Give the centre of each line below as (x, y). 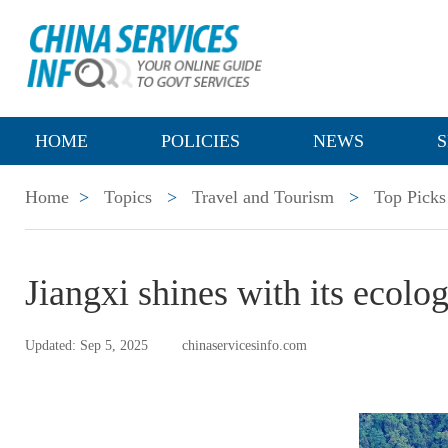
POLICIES (200, 141)
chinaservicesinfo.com (244, 345)
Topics (128, 197)
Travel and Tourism (263, 197)
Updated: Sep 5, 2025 (86, 345)
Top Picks (410, 197)
